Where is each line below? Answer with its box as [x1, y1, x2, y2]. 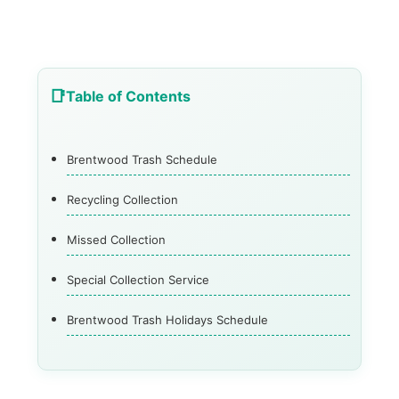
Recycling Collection [67, 192, 179, 208]
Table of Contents [66, 87, 191, 106]
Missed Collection [67, 232, 167, 248]
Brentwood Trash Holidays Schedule [67, 313, 269, 328]
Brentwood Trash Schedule [67, 152, 218, 167]
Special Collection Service [67, 273, 210, 288]
